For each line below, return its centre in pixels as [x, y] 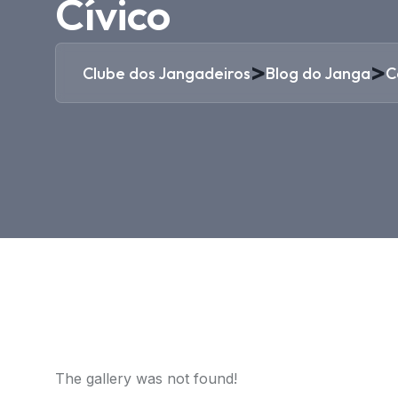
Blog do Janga [318, 73]
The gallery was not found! [146, 378]
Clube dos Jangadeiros [166, 73]
